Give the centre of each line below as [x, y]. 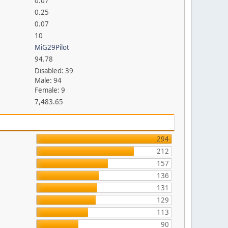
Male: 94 [48, 80]
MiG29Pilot [52, 47]
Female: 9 [50, 90]
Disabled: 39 [54, 71]
